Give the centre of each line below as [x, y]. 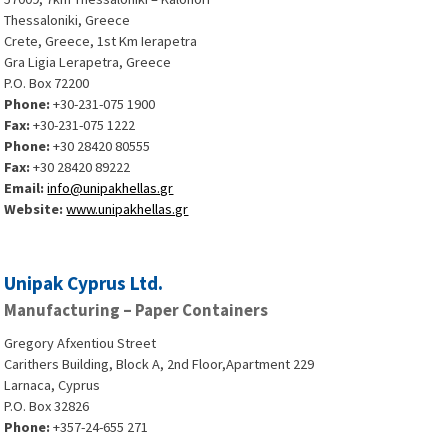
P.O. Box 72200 [47, 83]
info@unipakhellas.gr [110, 188]
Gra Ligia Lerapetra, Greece [88, 62]
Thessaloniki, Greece [67, 20]
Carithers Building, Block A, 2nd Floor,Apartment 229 [159, 364]
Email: [26, 188]
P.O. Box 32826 [47, 406]
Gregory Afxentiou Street [80, 343]
